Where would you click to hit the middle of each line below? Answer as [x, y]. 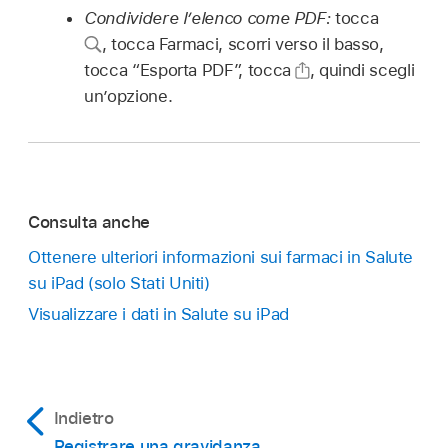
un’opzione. [128, 96]
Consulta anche [89, 222]
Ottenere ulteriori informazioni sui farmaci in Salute [221, 256]
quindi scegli [366, 70]
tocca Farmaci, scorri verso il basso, [247, 44]
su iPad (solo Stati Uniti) [119, 282]
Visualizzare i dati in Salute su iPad [158, 313]
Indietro [83, 417]
